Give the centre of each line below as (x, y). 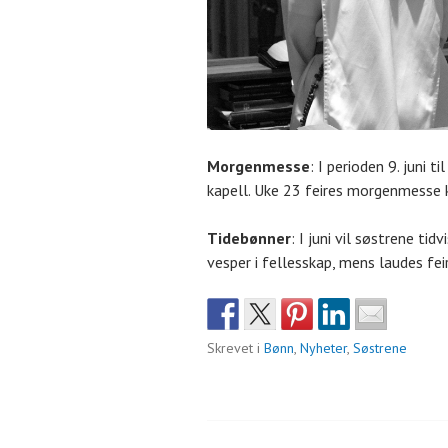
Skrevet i (235, 347)
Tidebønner (249, 237)
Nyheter (323, 347)
